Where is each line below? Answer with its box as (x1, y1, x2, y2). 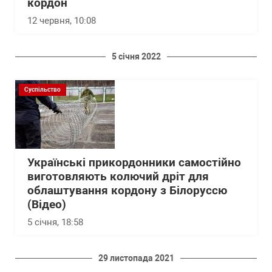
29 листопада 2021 (98, 253, 174, 263)
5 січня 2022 (111, 51, 161, 61)
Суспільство (24, 86, 61, 93)
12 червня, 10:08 (27, 15, 96, 26)
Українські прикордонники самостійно (27, 155, 241, 169)
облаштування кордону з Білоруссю (27, 183, 227, 197)
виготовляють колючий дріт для (27, 169, 209, 183)
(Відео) (27, 197, 66, 211)
